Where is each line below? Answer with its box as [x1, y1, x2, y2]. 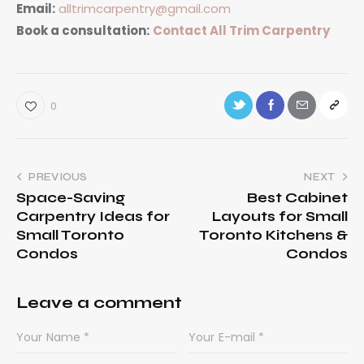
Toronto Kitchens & [199, 226, 348, 244]
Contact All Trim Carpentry [153, 21, 330, 39]
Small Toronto [16, 226, 124, 244]
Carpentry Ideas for [16, 207, 170, 225]
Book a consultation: [16, 21, 149, 39]
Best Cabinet [247, 188, 348, 206]
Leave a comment [16, 292, 182, 314]
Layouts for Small [212, 207, 348, 225]
